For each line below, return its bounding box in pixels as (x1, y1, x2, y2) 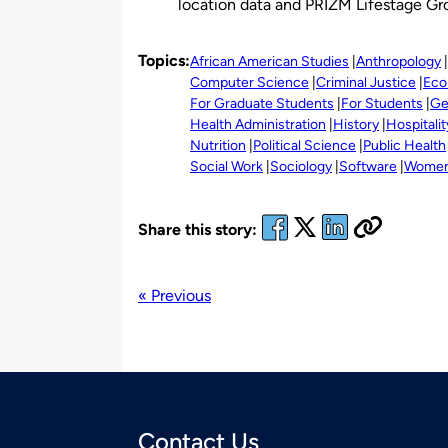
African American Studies (190, 52, 349, 70)
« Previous (138, 285, 211, 305)
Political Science (253, 136, 356, 154)
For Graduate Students (190, 94, 334, 112)
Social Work (190, 157, 263, 175)
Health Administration (190, 115, 326, 133)
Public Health (363, 136, 446, 154)
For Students (341, 94, 423, 112)
